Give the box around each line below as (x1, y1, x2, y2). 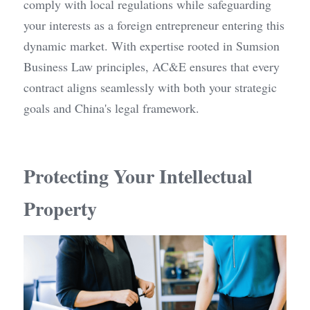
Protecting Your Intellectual (24, 161, 253, 190)
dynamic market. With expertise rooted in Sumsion (24, 37, 280, 54)
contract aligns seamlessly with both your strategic (24, 78, 277, 95)
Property (24, 194, 97, 223)
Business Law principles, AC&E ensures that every (24, 57, 280, 75)
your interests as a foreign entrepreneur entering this (24, 16, 284, 33)
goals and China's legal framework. (24, 99, 199, 116)
